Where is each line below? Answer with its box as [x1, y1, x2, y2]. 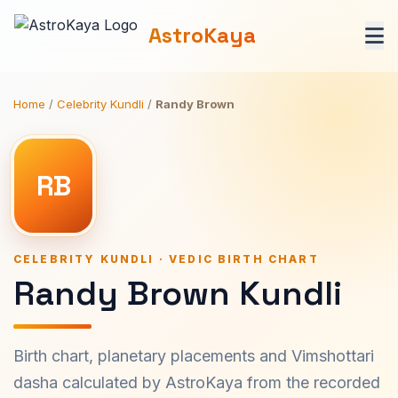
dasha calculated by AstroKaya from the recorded [13, 373, 380, 392]
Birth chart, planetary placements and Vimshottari [13, 346, 374, 365]
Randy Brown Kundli [13, 272, 342, 314]
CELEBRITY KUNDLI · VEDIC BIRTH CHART [13, 252, 319, 266]
